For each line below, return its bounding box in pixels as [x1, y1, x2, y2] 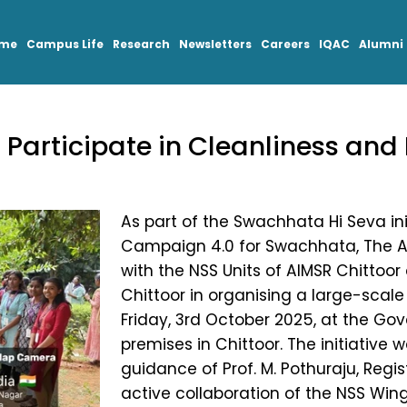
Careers [261, 36, 311, 52]
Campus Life [26, 36, 104, 52]
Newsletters [179, 36, 253, 52]
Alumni [359, 36, 404, 52]
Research [113, 36, 171, 52]
